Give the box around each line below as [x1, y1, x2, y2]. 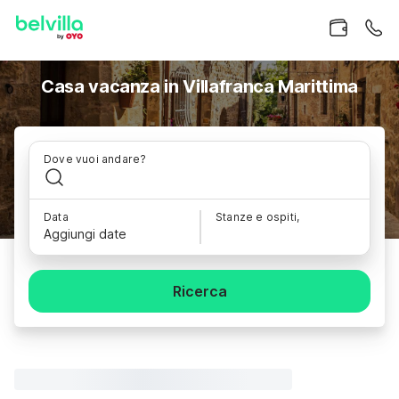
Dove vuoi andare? [44, 152, 147, 166]
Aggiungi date [44, 226, 126, 241]
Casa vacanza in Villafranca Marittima [40, 76, 359, 97]
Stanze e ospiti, [216, 210, 300, 224]
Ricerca [172, 282, 227, 300]
